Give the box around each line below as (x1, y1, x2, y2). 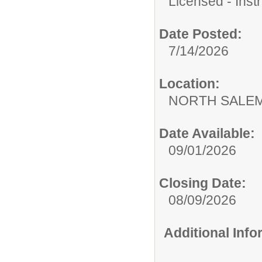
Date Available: (159, 125, 255, 141)
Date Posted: (159, 26, 242, 42)
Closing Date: (159, 175, 246, 191)
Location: (159, 75, 220, 91)
